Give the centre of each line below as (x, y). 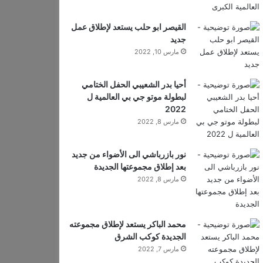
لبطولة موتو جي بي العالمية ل (136, 97)
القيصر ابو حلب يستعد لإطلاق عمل (128, 27)
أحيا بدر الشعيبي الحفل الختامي (134, 84)
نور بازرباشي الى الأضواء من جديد (129, 154)
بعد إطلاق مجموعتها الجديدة (140, 166)
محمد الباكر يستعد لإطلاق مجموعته (127, 224)
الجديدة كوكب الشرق (150, 236)
